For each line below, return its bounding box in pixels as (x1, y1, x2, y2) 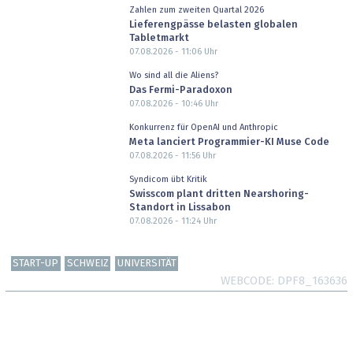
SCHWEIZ (66, 258, 109, 269)
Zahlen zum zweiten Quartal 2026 (128, 6, 264, 15)
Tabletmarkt (128, 32, 189, 43)
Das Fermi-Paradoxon (128, 84, 232, 95)
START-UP (13, 258, 59, 269)
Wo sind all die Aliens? (128, 71, 218, 80)
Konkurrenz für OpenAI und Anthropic (128, 123, 278, 132)
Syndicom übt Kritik (128, 175, 207, 184)
